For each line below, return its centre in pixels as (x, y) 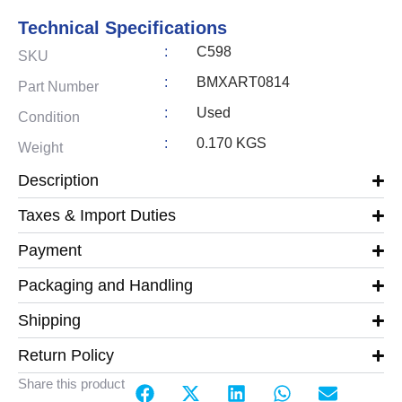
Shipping (49, 321)
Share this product (71, 384)
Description (58, 181)
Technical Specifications (122, 28)
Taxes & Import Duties (97, 216)
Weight (40, 148)
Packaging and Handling (105, 286)
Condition (49, 118)
